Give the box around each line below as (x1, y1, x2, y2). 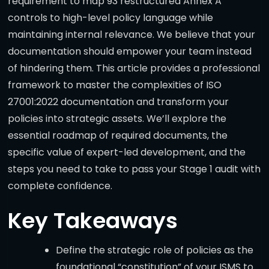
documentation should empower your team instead (8, 44, 252, 59)
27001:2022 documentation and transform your (8, 95, 229, 109)
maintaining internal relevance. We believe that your (8, 28, 255, 42)
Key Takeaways (8, 205, 178, 237)
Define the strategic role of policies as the (56, 243, 253, 258)
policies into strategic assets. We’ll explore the (8, 112, 226, 126)
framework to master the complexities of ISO (8, 78, 222, 92)
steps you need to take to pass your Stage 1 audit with (8, 162, 261, 177)
